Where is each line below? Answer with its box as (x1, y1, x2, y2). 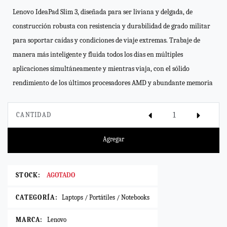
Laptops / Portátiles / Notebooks (61, 194, 149, 201)
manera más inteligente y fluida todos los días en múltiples (13, 51, 183, 58)
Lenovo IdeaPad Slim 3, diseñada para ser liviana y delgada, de (13, 8, 193, 16)
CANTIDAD (16, 111, 52, 119)
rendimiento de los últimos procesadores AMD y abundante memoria (13, 79, 213, 87)
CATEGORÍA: (16, 194, 58, 201)
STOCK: (16, 171, 41, 179)
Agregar (103, 135, 124, 143)
